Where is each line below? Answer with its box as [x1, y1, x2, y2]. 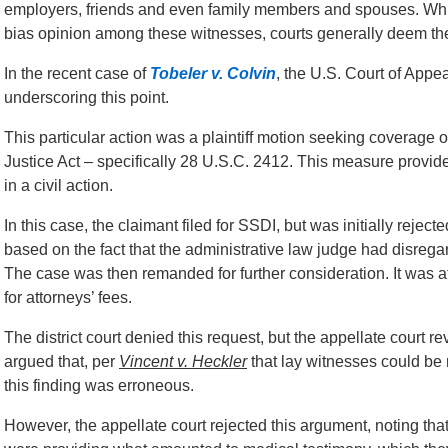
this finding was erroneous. [4, 377, 194, 394]
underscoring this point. [4, 89, 169, 106]
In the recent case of [4, 65, 150, 82]
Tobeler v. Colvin [150, 65, 276, 82]
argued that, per [4, 353, 119, 370]
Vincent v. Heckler [119, 353, 247, 370]
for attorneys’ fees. [4, 289, 132, 306]
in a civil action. [4, 177, 113, 194]
